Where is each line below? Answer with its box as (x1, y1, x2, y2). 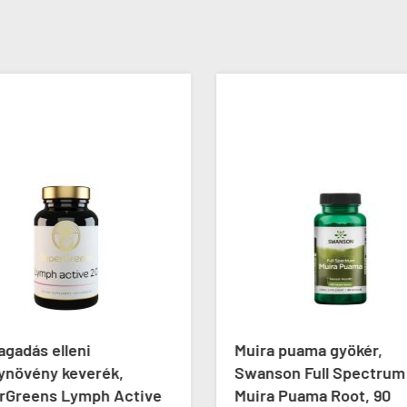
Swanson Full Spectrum (234, 362, 405, 382)
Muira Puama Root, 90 (234, 385, 391, 405)
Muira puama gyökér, (234, 340, 382, 360)
